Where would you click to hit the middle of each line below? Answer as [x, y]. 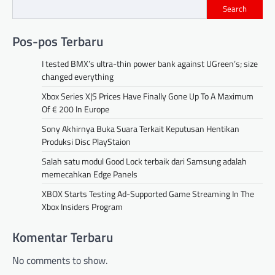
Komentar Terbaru [63, 237]
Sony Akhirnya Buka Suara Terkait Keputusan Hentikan [141, 129]
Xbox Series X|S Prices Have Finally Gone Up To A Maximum [148, 96]
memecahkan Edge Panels [90, 174]
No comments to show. [60, 261]
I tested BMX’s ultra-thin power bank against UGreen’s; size [150, 64]
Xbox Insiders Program [82, 207]
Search [235, 8]
